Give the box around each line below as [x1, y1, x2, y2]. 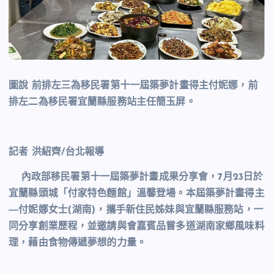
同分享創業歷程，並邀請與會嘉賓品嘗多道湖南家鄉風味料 [9, 222, 264, 232]
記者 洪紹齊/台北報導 [9, 147, 105, 157]
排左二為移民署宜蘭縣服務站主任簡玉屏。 [9, 97, 196, 107]
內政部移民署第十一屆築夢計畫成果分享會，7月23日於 [21, 172, 263, 183]
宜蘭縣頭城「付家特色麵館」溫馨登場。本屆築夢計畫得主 [9, 189, 264, 199]
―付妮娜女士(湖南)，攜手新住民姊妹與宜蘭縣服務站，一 [9, 205, 263, 216]
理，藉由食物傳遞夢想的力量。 [9, 238, 147, 249]
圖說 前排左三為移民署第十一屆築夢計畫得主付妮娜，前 [9, 80, 258, 91]
